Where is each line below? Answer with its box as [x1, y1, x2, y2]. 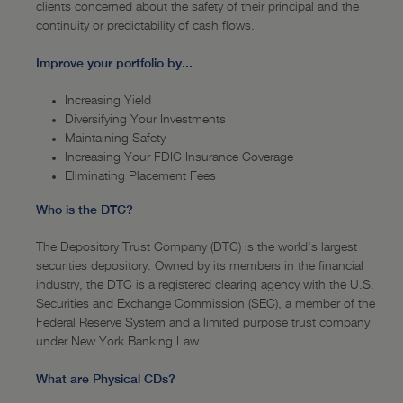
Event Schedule [34, 69, 119, 82]
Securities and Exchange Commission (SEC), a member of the [36, 298, 375, 310]
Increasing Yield [65, 94, 151, 107]
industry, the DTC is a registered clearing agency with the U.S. [36, 279, 374, 291]
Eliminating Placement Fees [65, 170, 216, 183]
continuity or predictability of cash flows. [36, 20, 255, 32]
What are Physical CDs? [36, 372, 175, 386]
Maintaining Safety [65, 132, 166, 145]
